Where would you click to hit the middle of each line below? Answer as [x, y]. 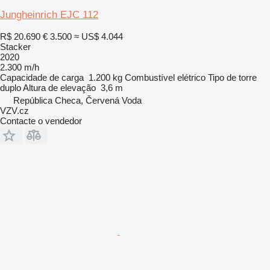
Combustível [150, 77]
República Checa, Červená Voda [77, 100]
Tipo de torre [232, 77]
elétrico [191, 77]
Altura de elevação [59, 87]
